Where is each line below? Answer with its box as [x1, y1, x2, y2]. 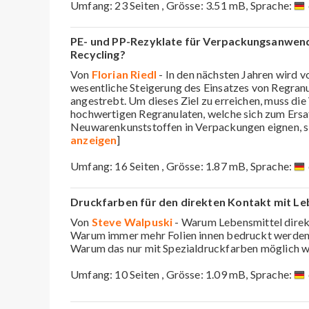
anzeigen [70, 132, 117, 146]
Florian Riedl [91, 67, 157, 81]
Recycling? [70, 47, 126, 61]
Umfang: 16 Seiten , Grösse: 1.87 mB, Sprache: [70, 159, 295, 172]
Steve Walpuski [91, 215, 173, 228]
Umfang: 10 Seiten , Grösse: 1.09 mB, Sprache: [70, 267, 295, 281]
